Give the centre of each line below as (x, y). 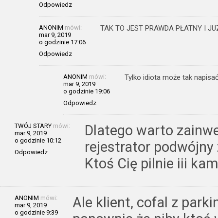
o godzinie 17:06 (62, 42)
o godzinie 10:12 (38, 140)
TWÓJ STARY (33, 126)
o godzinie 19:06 (87, 91)
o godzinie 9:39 (36, 212)
